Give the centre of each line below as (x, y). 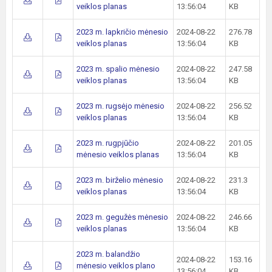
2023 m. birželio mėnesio (120, 180)
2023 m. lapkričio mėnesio (122, 32)
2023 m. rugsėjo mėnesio (121, 106)
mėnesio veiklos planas (118, 155)
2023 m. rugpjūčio (108, 143)
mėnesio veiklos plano (116, 266)
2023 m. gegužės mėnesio (122, 217)
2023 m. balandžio (108, 254)
